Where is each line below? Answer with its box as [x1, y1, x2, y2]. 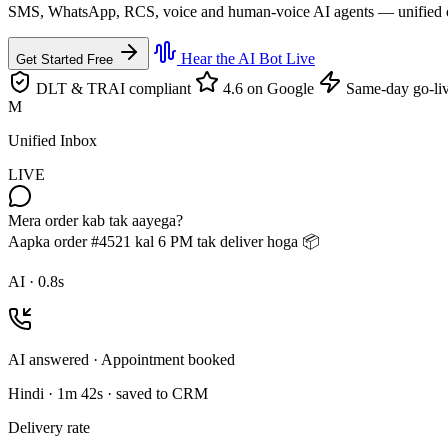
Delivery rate [8, 418, 90, 436]
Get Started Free [16, 51, 117, 67]
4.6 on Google [219, 79, 314, 97]
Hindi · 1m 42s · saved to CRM [8, 384, 208, 402]
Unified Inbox [8, 131, 97, 149]
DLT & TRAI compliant [32, 79, 191, 97]
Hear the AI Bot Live [177, 49, 315, 67]
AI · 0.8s [8, 272, 64, 290]
